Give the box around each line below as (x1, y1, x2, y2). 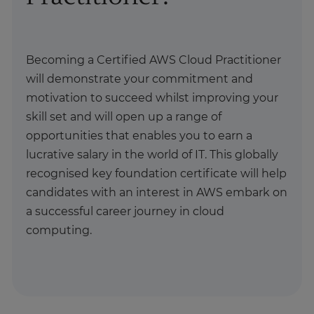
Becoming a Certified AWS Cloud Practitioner (26, 54, 281, 66)
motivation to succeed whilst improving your (26, 92, 278, 104)
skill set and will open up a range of (26, 111, 221, 123)
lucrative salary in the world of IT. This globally (26, 149, 278, 161)
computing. (26, 224, 95, 236)
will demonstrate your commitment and (26, 73, 253, 85)
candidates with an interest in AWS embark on (26, 186, 287, 198)
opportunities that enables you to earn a (26, 130, 252, 142)
